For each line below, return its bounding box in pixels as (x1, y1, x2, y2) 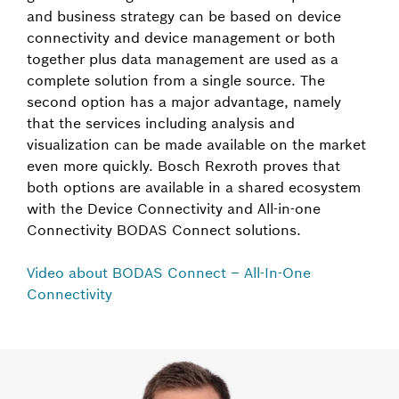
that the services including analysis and (27, 114, 295, 132)
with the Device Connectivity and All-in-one (27, 199, 321, 217)
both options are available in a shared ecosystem (27, 178, 361, 196)
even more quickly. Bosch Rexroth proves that (27, 157, 340, 175)
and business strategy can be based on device (27, 7, 341, 25)
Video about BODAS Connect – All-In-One (27, 264, 311, 281)
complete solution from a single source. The (27, 71, 325, 89)
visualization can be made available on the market (27, 135, 366, 153)
